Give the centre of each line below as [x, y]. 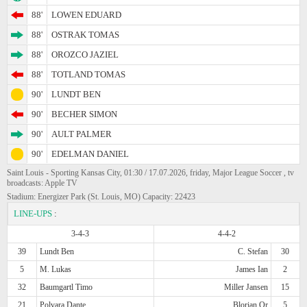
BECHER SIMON [84, 114]
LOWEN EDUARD [86, 14]
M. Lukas [56, 269]
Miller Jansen [246, 287]
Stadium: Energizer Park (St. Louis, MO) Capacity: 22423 [101, 196]
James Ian [251, 269]
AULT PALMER [82, 134]
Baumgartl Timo [66, 287]
